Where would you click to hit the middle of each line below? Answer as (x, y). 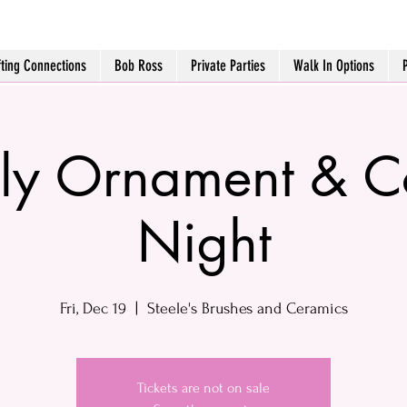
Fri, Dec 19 (93, 308)
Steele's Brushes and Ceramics (247, 308)
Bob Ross (139, 65)
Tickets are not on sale (203, 388)
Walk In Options (334, 65)
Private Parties (228, 65)
